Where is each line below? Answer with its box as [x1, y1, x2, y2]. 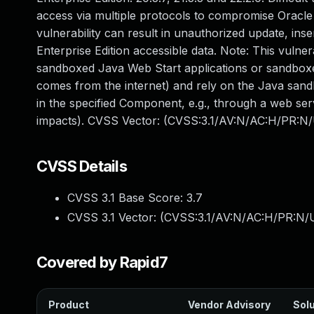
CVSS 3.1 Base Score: [67, 191, 186, 205]
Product [48, 299, 89, 310]
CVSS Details [36, 157, 127, 175]
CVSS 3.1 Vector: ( [67, 210, 164, 224]
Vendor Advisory [188, 299, 271, 310]
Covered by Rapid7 [36, 253, 168, 271]
